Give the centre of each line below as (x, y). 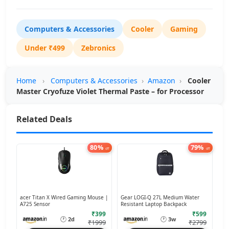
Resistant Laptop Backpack (154, 204)
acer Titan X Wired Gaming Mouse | (64, 197)
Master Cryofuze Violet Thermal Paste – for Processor (110, 91)
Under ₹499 (45, 48)
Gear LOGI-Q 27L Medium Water (160, 197)
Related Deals (44, 119)
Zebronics (98, 48)
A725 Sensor (35, 204)
